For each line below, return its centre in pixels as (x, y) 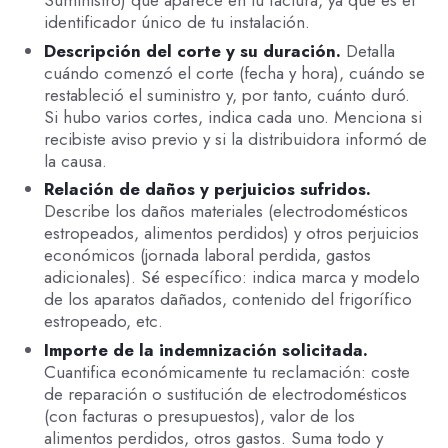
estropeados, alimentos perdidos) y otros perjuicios (231, 233)
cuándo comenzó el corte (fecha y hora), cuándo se (234, 72)
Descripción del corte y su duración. (194, 50)
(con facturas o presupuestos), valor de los (199, 416)
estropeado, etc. (103, 321)
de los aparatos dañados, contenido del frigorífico (227, 299)
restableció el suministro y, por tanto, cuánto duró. (226, 94)
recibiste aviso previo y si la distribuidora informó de (235, 138)
